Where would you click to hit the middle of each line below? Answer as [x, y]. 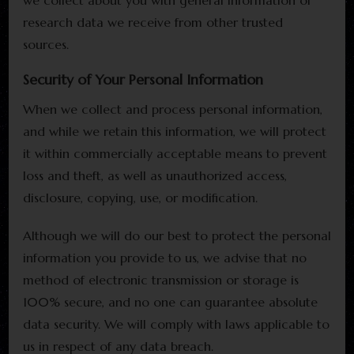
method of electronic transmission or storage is [161, 279]
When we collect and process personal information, [173, 109]
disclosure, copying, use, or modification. [140, 197]
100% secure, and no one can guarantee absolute [170, 301]
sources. [46, 45]
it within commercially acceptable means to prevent [175, 153]
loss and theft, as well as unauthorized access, [155, 175]
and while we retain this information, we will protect [175, 131]
